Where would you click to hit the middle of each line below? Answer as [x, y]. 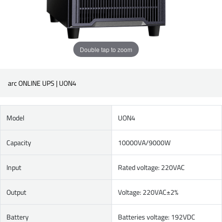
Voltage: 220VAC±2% [148, 192]
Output [16, 192]
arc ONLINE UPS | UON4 [42, 83]
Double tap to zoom [106, 49]
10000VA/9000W [144, 142]
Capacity [19, 142]
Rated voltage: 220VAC [151, 167]
